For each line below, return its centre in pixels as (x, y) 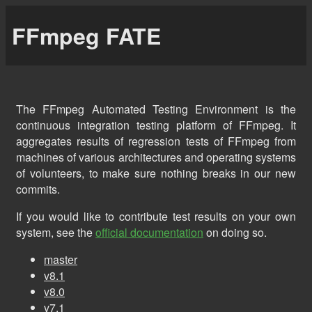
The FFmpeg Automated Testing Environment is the (156, 109)
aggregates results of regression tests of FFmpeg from (156, 141)
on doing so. (235, 232)
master (61, 259)
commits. (38, 189)
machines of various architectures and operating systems (156, 157)
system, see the (56, 232)
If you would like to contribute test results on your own (156, 216)
